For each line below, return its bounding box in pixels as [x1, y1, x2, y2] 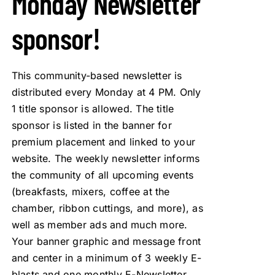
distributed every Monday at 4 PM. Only [11, 85, 201, 98]
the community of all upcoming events [11, 168, 194, 181]
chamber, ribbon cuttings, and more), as [11, 201, 203, 214]
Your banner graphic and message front [11, 234, 201, 247]
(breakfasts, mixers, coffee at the [11, 185, 170, 198]
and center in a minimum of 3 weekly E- [11, 251, 202, 264]
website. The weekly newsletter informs [11, 152, 200, 165]
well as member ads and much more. [11, 218, 188, 231]
